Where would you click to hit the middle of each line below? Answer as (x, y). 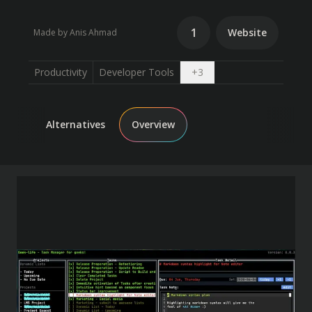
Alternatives (76, 124)
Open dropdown (239, 71)
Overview (153, 124)
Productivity (60, 72)
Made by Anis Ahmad (75, 32)
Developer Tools (136, 72)
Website (247, 32)
